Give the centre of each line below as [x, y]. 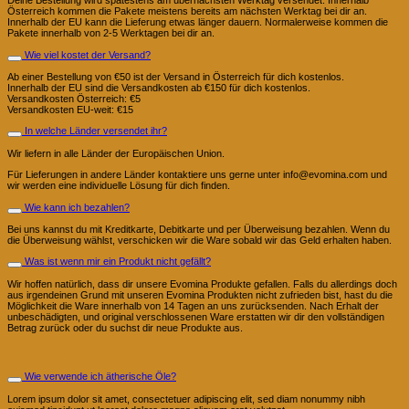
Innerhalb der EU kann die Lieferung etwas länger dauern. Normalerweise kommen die [198, 22]
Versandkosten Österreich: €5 [74, 99]
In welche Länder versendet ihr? [96, 131]
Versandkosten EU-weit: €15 [70, 110]
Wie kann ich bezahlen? [77, 207]
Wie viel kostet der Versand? [88, 54]
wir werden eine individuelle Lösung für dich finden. [119, 186]
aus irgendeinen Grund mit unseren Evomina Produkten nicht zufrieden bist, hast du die [200, 294]
